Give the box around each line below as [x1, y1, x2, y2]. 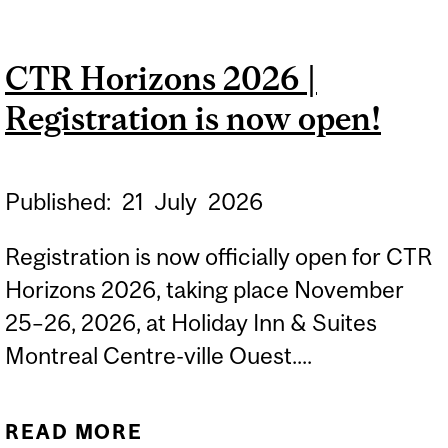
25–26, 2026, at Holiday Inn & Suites [5, 309, 377, 337]
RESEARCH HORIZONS [168, 33, 423, 57]
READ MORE [5, 419, 144, 443]
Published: [5, 187, 116, 215]
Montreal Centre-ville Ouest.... [5, 342, 312, 370]
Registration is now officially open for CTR [5, 243, 432, 271]
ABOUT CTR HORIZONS [165, 419, 426, 443]
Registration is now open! [5, 100, 381, 138]
